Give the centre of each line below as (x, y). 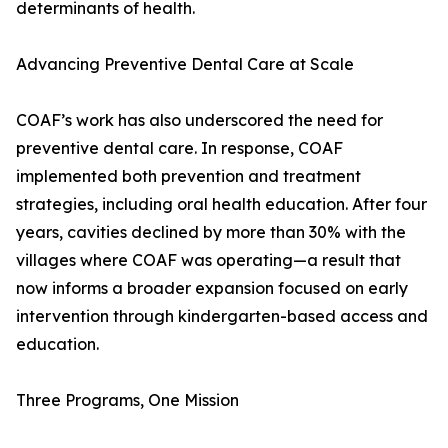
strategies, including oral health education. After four (221, 204)
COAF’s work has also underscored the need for (199, 120)
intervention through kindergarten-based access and (222, 316)
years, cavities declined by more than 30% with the (211, 232)
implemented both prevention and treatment (188, 176)
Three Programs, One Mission (127, 400)
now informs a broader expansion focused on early (212, 288)
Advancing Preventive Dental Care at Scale (185, 64)
